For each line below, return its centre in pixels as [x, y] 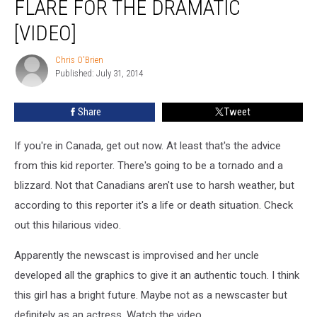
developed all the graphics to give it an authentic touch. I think [157, 275]
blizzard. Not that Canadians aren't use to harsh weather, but [154, 185]
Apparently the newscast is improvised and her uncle [137, 255]
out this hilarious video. [68, 225]
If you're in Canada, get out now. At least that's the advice [148, 145]
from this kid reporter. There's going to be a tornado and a [149, 165]
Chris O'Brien [79, 59]
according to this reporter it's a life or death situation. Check [154, 205]
